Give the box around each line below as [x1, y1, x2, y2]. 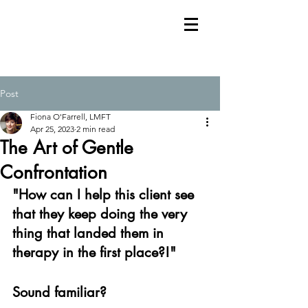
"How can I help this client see [12, 186, 198, 203]
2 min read [76, 124, 115, 134]
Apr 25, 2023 [30, 124, 74, 134]
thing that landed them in [12, 224, 168, 242]
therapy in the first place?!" [12, 243, 176, 261]
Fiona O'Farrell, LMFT [30, 111, 111, 122]
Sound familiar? [12, 283, 107, 301]
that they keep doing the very [12, 205, 191, 223]
